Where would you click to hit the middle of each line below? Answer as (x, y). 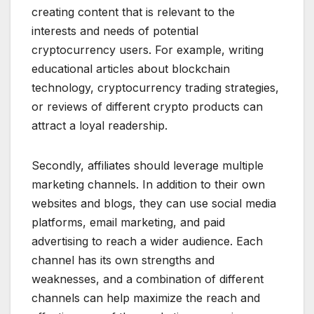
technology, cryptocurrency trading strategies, (155, 88)
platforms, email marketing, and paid (128, 223)
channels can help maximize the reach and (146, 298)
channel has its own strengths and (123, 260)
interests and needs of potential (115, 31)
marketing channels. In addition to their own (148, 185)
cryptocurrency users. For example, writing (148, 50)
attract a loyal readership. (100, 126)
